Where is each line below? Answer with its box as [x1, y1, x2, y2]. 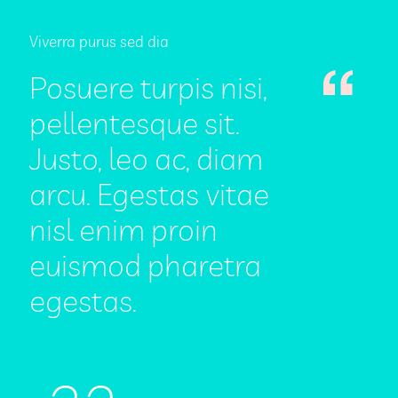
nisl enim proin [29, 211, 218, 249]
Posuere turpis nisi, [29, 68, 267, 107]
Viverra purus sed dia [29, 32, 169, 51]
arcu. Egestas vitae [29, 175, 269, 213]
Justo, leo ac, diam [29, 139, 263, 178]
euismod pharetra [29, 246, 261, 284]
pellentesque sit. [29, 104, 240, 142]
